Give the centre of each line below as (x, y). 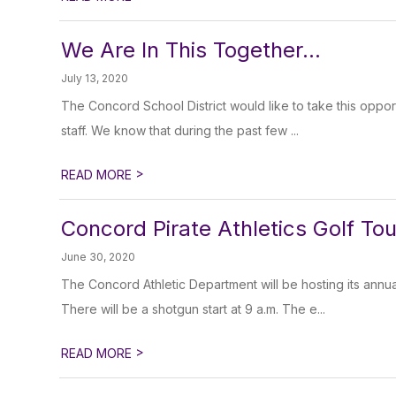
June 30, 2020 (99, 257)
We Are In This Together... (191, 50)
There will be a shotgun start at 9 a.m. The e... (194, 309)
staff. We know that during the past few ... (180, 130)
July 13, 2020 (95, 78)
